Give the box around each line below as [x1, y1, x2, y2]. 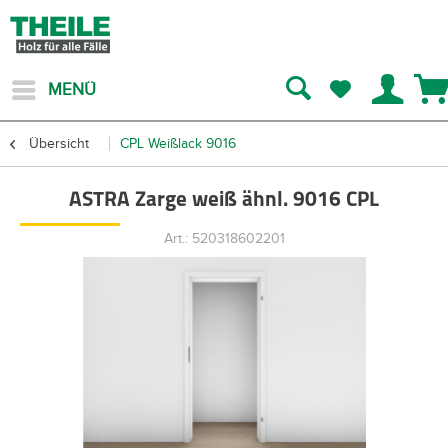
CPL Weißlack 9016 [120, 136, 236, 151]
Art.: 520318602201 [163, 231, 285, 246]
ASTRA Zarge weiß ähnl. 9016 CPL [69, 190, 379, 211]
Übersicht [29, 136, 89, 151]
